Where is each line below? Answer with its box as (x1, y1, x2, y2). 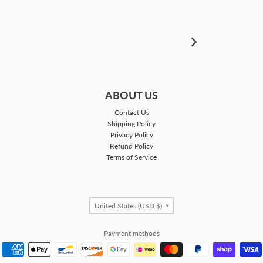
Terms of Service (106, 152, 157, 161)
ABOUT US (105, 89, 158, 102)
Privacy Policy (110, 130, 153, 139)
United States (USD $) (95, 201, 163, 210)
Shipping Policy (107, 119, 156, 128)
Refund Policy (110, 141, 153, 150)
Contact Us (114, 107, 149, 117)
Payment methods (103, 228, 160, 238)
